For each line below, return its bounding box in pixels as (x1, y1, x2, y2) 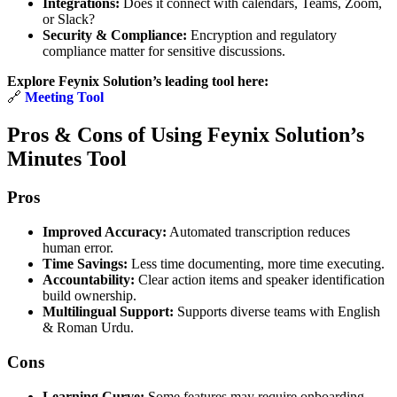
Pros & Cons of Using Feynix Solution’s (7, 122, 364, 146)
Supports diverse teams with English (174, 304, 380, 320)
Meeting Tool (25, 89, 104, 105)
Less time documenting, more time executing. (128, 256, 385, 272)
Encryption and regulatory (187, 27, 337, 43)
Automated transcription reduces (167, 224, 350, 240)
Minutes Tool (7, 146, 127, 170)
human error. (43, 240, 113, 256)
